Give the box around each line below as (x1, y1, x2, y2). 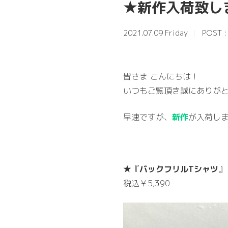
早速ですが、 (123, 111, 172, 123)
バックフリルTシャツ (139, 163, 218, 175)
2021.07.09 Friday (123, 27, 188, 39)
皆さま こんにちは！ (123, 71, 199, 82)
